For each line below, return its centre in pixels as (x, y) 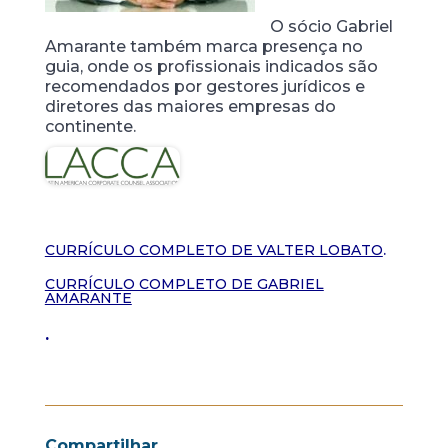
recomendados (109, 87)
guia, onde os (98, 67)
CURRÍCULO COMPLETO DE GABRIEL (184, 283)
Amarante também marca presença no (203, 47)
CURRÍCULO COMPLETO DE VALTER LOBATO (213, 249)
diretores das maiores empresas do (190, 107)
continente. (90, 127)
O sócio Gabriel (331, 27)
